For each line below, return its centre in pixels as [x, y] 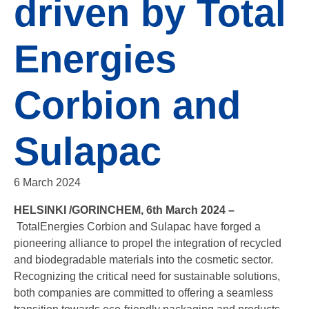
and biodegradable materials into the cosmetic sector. [143, 260]
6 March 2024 [47, 182]
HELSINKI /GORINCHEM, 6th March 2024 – [124, 210]
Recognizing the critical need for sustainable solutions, [147, 276]
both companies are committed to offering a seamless [143, 293]
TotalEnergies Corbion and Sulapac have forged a [137, 227]
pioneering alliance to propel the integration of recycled [148, 243]
